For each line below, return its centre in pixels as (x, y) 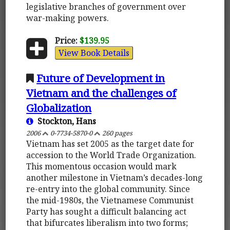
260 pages (117, 133)
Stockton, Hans (65, 121)
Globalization (59, 108)
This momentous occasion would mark (102, 166)
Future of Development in (101, 78)
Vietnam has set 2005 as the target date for (110, 143)
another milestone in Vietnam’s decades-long (115, 177)
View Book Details (94, 53)
